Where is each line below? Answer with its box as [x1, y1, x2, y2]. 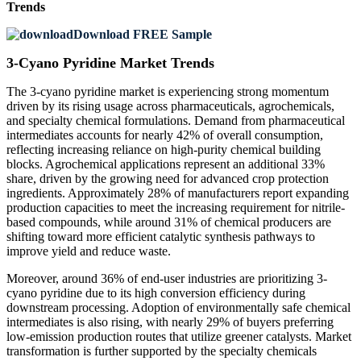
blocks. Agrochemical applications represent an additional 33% [6, 157, 325, 172]
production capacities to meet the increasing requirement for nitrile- [6, 201, 345, 215]
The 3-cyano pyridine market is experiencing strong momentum [6, 85, 329, 99]
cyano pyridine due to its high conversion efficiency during [6, 286, 305, 301]
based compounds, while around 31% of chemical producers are [6, 215, 331, 230]
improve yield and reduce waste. [6, 244, 171, 259]
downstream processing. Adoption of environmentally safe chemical [6, 301, 351, 315]
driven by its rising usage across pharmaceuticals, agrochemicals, [6, 99, 334, 114]
